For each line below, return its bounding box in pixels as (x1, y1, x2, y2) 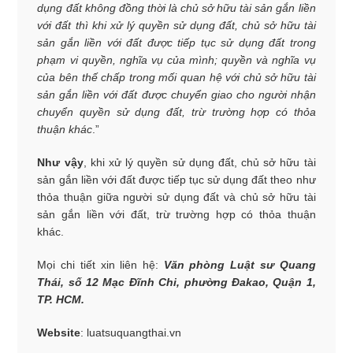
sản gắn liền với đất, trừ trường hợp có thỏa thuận (37, 207, 316, 221)
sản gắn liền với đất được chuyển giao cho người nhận (37, 87, 316, 101)
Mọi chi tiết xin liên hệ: (37, 258, 164, 271)
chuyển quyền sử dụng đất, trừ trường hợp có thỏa (37, 105, 316, 118)
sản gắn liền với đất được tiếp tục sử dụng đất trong (37, 35, 316, 49)
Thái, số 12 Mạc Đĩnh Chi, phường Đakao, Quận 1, (37, 275, 316, 288)
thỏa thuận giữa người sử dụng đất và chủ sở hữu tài (37, 190, 316, 203)
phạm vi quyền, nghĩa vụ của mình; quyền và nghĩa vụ (37, 53, 316, 66)
